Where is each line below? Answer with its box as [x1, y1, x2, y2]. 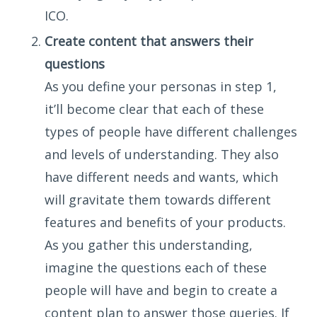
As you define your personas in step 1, [45, 78, 277, 95]
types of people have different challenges [45, 123, 297, 140]
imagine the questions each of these [45, 259, 267, 276]
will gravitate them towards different [45, 191, 271, 208]
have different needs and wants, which [45, 168, 278, 185]
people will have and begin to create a [45, 282, 277, 299]
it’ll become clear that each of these [45, 100, 264, 117]
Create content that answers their [45, 33, 253, 50]
